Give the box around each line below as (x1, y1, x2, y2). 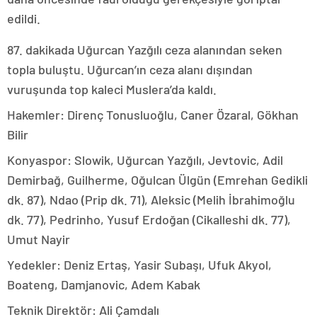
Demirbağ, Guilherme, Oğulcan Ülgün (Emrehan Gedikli (7, 171, 308, 188)
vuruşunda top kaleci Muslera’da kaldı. (7, 81, 217, 97)
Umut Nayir (7, 231, 70, 247)
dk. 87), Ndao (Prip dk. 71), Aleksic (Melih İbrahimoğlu (7, 191, 295, 207)
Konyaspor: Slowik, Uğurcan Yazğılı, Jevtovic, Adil (7, 151, 283, 168)
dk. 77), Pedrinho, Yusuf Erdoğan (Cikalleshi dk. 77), (7, 211, 291, 227)
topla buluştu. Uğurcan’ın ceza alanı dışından (7, 61, 253, 77)
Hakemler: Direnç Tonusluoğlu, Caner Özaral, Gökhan (7, 106, 299, 122)
